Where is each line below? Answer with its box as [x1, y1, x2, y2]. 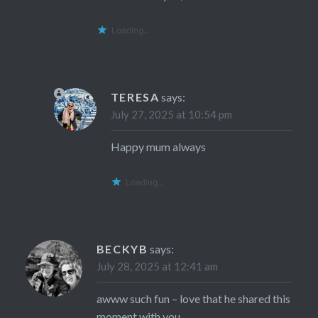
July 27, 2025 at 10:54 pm [110, 107, 232, 121]
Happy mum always [110, 139, 206, 153]
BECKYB [96, 241, 148, 256]
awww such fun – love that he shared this [96, 291, 290, 305]
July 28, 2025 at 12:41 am [96, 259, 218, 273]
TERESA [110, 89, 160, 104]
